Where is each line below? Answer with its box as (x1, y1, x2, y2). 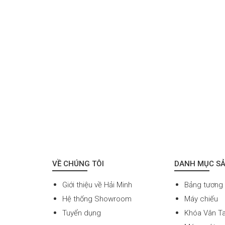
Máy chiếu (184, 194, 218, 203)
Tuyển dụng (62, 208, 101, 217)
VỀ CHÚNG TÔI (52, 159, 104, 168)
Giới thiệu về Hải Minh (62, 180, 132, 189)
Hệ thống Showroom (62, 194, 132, 203)
